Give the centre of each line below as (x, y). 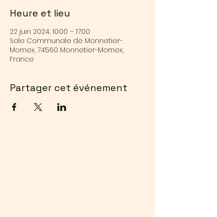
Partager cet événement (69, 88)
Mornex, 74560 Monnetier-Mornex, (67, 50)
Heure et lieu (40, 13)
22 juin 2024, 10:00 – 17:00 (50, 32)
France (22, 59)
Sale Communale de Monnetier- (66, 41)
